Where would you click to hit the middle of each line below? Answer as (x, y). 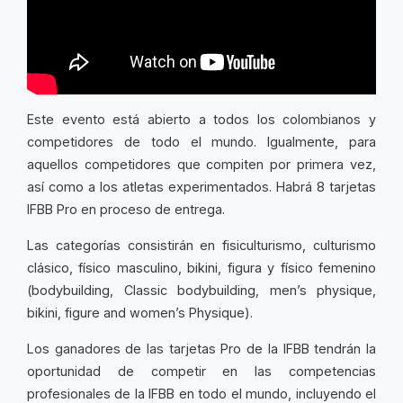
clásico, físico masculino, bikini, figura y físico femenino (201, 268)
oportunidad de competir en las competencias (201, 371)
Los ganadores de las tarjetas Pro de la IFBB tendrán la (201, 349)
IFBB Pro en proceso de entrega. (126, 209)
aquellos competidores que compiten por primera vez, (201, 164)
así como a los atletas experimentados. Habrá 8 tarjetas (201, 187)
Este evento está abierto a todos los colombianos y (201, 119)
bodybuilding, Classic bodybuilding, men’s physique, (204, 290)
